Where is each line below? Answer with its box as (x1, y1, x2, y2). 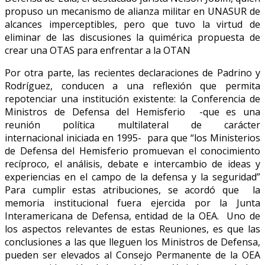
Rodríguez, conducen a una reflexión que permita (5, 79, 260, 93)
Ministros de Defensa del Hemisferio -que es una (5, 105, 260, 119)
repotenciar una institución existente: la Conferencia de (5, 92, 260, 106)
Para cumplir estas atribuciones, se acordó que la (5, 183, 260, 197)
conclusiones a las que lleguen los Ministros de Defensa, (5, 235, 260, 249)
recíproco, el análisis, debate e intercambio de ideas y (5, 157, 260, 171)
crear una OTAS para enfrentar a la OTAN (5, 44, 190, 57)
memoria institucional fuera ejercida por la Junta (5, 196, 260, 210)
